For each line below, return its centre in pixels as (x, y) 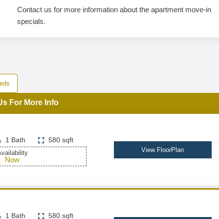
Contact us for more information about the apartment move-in (114, 10)
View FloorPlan (163, 150)
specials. (32, 21)
